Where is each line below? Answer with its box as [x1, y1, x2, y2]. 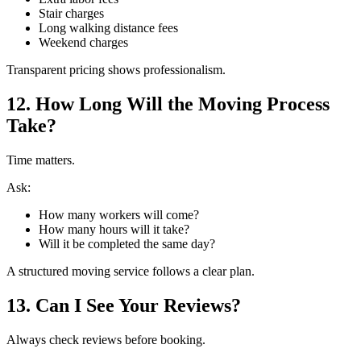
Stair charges [39, 6, 104, 21]
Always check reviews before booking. [6, 332, 205, 346]
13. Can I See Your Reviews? [6, 294, 241, 316]
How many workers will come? [39, 207, 199, 222]
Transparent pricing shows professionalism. [6, 63, 226, 77]
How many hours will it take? [39, 222, 189, 236]
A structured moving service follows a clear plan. [6, 263, 255, 278]
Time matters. [6, 152, 75, 167]
